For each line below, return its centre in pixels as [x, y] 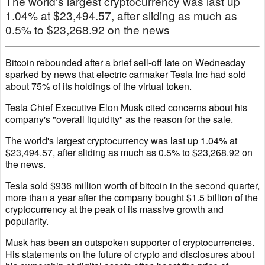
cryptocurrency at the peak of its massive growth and [114, 209]
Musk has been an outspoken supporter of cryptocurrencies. [130, 243]
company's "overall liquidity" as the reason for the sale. [119, 119]
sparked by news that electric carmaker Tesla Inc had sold [126, 75]
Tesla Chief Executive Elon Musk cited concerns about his [126, 108]
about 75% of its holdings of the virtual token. [98, 86]
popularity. [27, 221]
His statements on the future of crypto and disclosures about [130, 254]
